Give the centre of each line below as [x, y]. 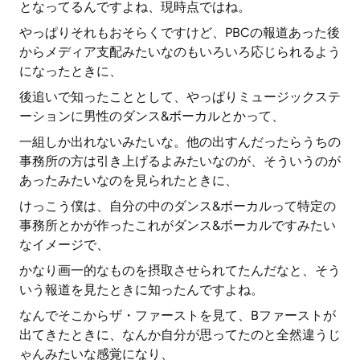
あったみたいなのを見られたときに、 [129, 180]
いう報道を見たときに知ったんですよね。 [141, 290]
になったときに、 [71, 71]
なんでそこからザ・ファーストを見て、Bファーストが [178, 315]
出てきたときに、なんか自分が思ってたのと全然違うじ [180, 335]
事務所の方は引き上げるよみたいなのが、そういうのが [180, 161]
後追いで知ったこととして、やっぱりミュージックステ [180, 97]
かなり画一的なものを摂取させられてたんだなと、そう [180, 270]
